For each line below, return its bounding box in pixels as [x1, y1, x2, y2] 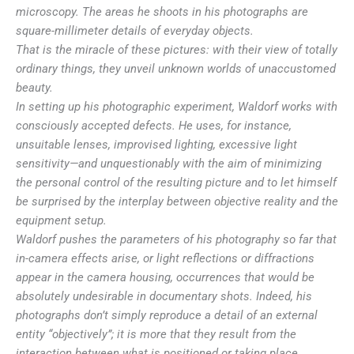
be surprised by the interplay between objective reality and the [16, 194, 338, 209]
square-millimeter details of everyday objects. [16, 24, 254, 39]
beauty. [16, 81, 53, 96]
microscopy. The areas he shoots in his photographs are [16, 5, 308, 20]
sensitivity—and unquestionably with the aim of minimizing [16, 156, 322, 171]
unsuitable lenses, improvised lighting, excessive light [16, 137, 297, 153]
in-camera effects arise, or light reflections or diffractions [16, 251, 314, 266]
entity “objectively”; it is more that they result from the [16, 327, 296, 342]
